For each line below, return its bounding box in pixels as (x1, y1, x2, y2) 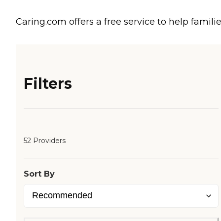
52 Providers (24, 136, 66, 146)
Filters (24, 74, 72, 93)
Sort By (24, 169, 55, 179)
